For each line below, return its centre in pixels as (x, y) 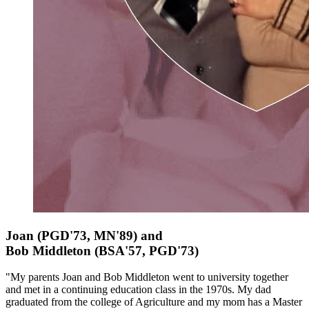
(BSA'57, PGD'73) (147, 250)
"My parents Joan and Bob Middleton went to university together (147, 277)
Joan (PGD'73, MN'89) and (84, 235)
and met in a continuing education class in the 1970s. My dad (138, 290)
